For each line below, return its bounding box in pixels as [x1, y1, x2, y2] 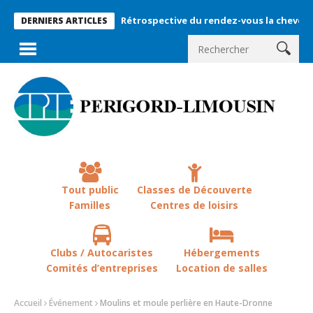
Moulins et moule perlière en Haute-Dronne [100, 297, 272, 310]
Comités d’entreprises [45, 261, 158, 275]
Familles [69, 198, 110, 212]
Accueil [14, 297, 42, 310]
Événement [49, 297, 93, 310]
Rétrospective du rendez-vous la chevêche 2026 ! [85, 14, 312, 27]
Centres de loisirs [150, 198, 238, 212]
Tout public [61, 182, 119, 196]
